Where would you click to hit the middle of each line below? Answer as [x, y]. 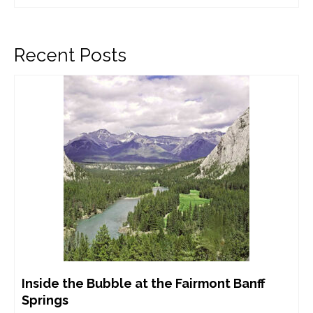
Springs [45, 300]
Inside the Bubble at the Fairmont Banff [144, 283]
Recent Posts [70, 55]
